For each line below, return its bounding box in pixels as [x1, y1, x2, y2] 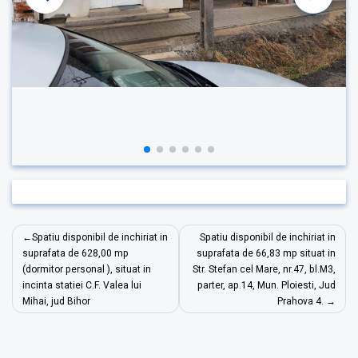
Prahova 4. [276, 295, 324, 307]
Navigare [11, 223, 89, 246]
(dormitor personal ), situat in [22, 263, 152, 275]
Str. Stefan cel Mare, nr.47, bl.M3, [192, 263, 336, 275]
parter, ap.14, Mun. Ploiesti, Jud [197, 279, 336, 291]
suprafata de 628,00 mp [22, 247, 129, 259]
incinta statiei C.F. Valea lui [22, 279, 142, 291]
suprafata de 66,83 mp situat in [196, 247, 336, 259]
